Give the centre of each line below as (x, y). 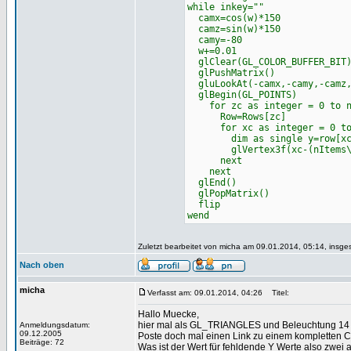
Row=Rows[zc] (236, 117)
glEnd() (212, 183)
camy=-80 (214, 40)
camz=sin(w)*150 (233, 29)
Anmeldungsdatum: (55, 325)
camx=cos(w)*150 (233, 18)
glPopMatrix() (228, 194)
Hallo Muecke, (168, 314)
